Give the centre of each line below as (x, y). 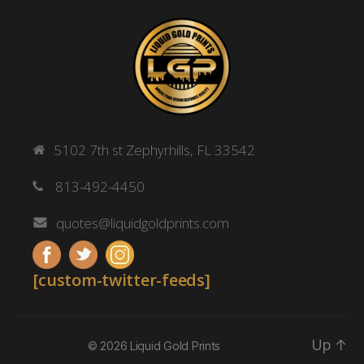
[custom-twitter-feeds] (121, 279)
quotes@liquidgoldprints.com (143, 223)
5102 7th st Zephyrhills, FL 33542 (155, 149)
